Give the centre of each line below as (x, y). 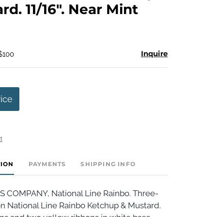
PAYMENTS (47, 164)
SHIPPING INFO (108, 164)
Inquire (154, 53)
